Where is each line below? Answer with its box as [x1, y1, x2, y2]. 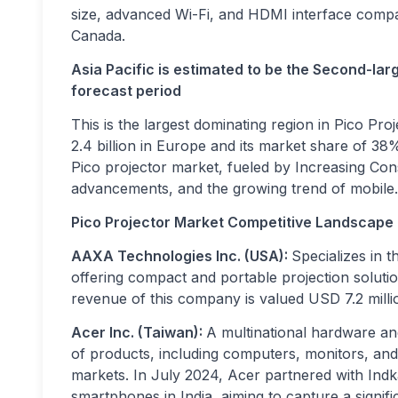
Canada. [71, 27, 125, 45]
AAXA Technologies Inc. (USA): [71, 247, 291, 266]
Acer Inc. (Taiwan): [71, 323, 206, 342]
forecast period [71, 82, 181, 100]
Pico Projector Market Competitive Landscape [71, 213, 394, 232]
